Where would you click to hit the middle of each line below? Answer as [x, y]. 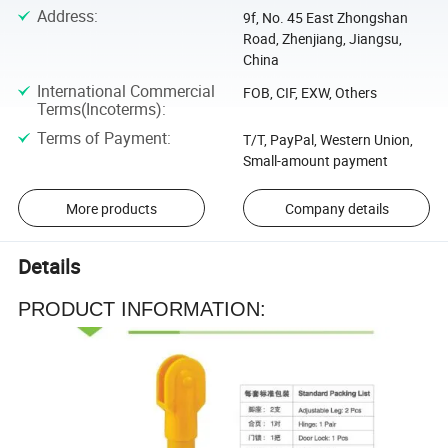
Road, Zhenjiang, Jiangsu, [322, 39]
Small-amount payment [315, 160]
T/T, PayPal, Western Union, [327, 139]
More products [111, 208]
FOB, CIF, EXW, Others [309, 92]
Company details [336, 208]
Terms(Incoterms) [99, 108]
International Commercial [125, 90]
